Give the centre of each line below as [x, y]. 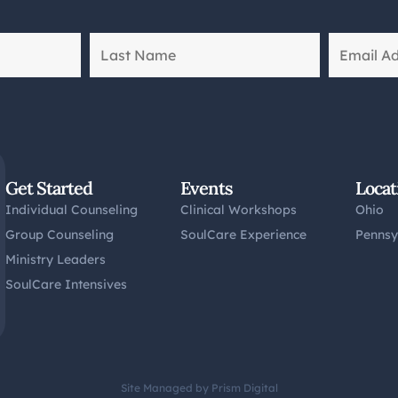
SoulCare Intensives [67, 284]
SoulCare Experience [244, 234]
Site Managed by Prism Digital [199, 388]
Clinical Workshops [239, 209]
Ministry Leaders [56, 259]
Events [207, 187]
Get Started [49, 187]
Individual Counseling [72, 209]
